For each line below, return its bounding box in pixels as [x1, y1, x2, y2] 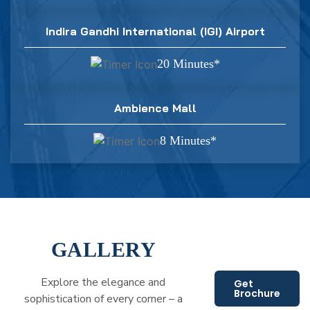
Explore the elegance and [41, 274, 166, 290]
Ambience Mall [113, 100, 197, 115]
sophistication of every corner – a [24, 291, 183, 307]
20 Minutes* [156, 57, 220, 71]
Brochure [233, 286, 280, 300]
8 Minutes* [160, 134, 217, 148]
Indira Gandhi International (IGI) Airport [45, 24, 265, 38]
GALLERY [51, 237, 156, 261]
